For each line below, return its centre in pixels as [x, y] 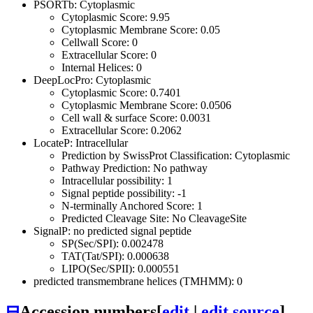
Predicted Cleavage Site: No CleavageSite [154, 218]
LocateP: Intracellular [81, 143]
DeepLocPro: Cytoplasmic [92, 80]
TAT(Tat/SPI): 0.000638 [115, 256]
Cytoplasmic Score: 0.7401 [121, 92]
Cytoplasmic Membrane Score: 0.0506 [146, 105]
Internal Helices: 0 [102, 67]
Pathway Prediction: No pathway [134, 168]
